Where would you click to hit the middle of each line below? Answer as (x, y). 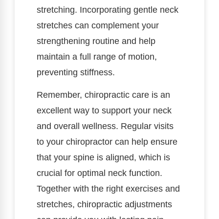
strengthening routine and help (96, 41)
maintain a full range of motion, (97, 56)
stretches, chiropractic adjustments (104, 204)
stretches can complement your (98, 25)
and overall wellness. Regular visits (105, 126)
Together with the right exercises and (108, 188)
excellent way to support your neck (104, 110)
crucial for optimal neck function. (99, 173)
